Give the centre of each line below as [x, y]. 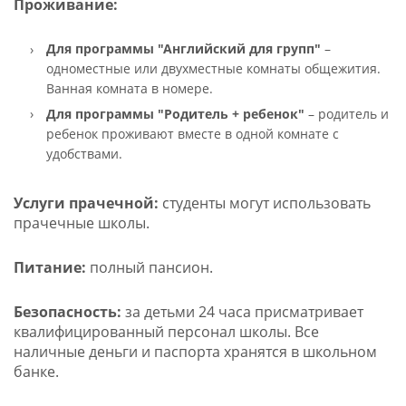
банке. [36, 372]
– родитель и [346, 113]
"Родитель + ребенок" [229, 113]
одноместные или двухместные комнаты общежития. [213, 69]
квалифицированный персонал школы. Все [166, 332]
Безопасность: [67, 312]
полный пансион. [149, 268]
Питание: [49, 268]
